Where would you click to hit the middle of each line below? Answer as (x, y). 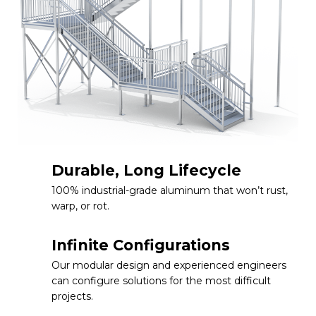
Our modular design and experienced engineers (169, 265)
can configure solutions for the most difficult (161, 280)
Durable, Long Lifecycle (146, 170)
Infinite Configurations (141, 245)
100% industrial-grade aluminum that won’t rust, (170, 190)
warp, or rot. (80, 206)
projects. (72, 296)
